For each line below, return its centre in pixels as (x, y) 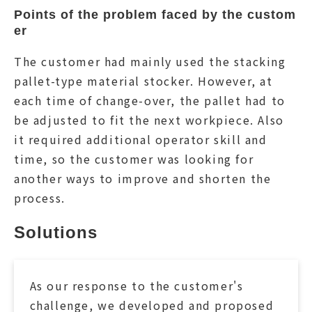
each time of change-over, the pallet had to (150, 101)
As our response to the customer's (136, 285)
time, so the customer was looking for (134, 159)
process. (40, 198)
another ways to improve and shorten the (143, 179)
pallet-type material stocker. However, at (143, 81)
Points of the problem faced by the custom (155, 15)
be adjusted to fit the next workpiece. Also (149, 120)
